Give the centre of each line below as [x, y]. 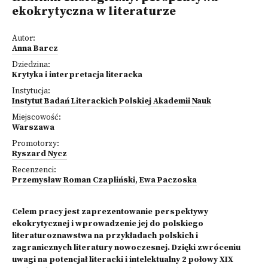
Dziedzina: [31, 65]
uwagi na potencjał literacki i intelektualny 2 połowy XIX [123, 260]
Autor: [24, 39]
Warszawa [33, 128]
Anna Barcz [35, 49]
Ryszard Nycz [39, 154]
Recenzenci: [34, 170]
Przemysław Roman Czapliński [74, 180]
